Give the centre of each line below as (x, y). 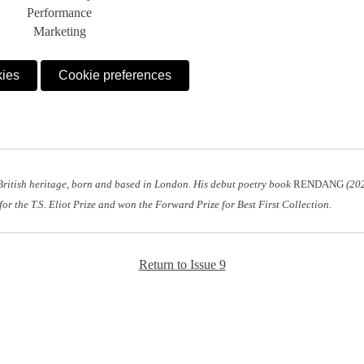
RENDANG (319, 185)
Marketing (59, 31)
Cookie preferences (115, 76)
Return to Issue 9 (182, 264)
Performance (60, 12)
